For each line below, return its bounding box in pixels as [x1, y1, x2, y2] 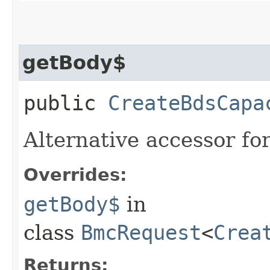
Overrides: [24, 164, 127, 185]
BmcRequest [81, 220, 201, 245]
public [24, 90, 108, 115]
